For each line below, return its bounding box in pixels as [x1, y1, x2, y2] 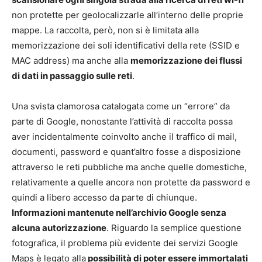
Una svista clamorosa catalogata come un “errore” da [12, 100, 230, 112]
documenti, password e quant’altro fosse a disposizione [12, 146, 241, 157]
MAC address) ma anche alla [12, 54, 130, 66]
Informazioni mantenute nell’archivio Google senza [12, 206, 226, 218]
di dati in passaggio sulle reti [12, 70, 132, 81]
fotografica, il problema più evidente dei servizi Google [12, 237, 238, 249]
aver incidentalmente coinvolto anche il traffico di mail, [12, 130, 237, 142]
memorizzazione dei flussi [130, 54, 242, 66]
